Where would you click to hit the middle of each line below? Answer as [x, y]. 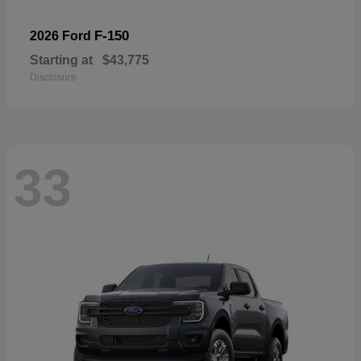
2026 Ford [62, 35]
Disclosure [53, 77]
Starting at [61, 60]
